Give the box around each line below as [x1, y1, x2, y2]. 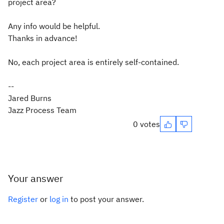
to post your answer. [68, 194, 144, 204]
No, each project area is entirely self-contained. [8, 57, 179, 67]
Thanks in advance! [8, 33, 77, 43]
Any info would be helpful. [8, 21, 100, 31]
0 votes [133, 119, 160, 129]
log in [49, 194, 68, 204]
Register [8, 194, 38, 204]
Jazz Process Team [8, 105, 76, 115]
